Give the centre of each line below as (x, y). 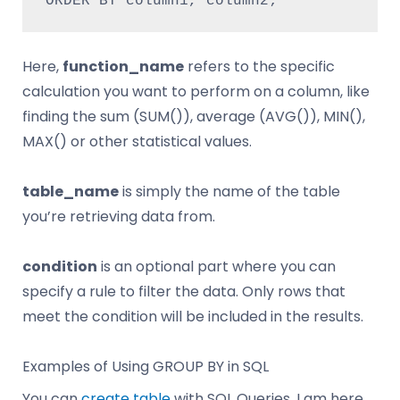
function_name (123, 67)
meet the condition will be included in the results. (193, 317)
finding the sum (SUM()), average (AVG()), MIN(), (194, 117)
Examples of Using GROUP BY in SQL (146, 367)
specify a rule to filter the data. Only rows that (184, 292)
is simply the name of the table (229, 192)
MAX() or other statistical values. (137, 142)
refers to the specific (259, 67)
